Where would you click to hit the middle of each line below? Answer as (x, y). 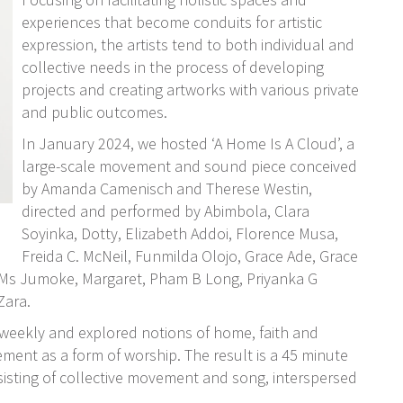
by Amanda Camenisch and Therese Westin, (167, 188)
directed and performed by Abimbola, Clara (166, 211)
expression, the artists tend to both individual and (188, 45)
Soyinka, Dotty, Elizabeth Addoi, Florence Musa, (180, 233)
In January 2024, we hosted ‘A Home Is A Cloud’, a (188, 143)
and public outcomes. (94, 112)
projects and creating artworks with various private (190, 90)
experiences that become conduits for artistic (172, 22)
